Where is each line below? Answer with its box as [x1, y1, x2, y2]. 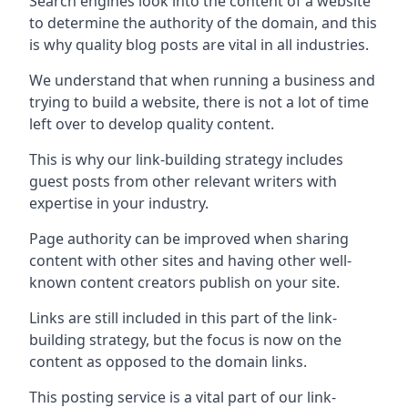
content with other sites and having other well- [29, 250, 352, 270]
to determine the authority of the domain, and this [29, 12, 377, 33]
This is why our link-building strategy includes [29, 148, 343, 169]
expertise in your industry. [29, 192, 209, 213]
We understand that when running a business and [29, 69, 375, 90]
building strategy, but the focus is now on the [29, 329, 342, 350]
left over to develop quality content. [29, 113, 274, 134]
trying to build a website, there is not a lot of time [29, 91, 369, 112]
